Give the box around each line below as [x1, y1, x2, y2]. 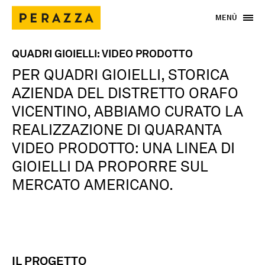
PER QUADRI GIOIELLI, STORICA [12, 66, 229, 83]
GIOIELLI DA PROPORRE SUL [12, 157, 208, 175]
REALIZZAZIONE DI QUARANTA [12, 121, 222, 138]
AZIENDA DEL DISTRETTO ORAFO [12, 84, 238, 102]
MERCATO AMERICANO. [12, 176, 173, 193]
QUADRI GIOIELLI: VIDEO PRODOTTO [12, 47, 193, 60]
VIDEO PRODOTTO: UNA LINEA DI [12, 139, 235, 157]
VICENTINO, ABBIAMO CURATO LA [12, 102, 243, 120]
